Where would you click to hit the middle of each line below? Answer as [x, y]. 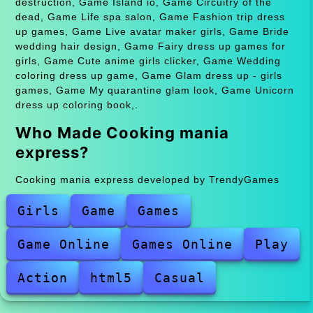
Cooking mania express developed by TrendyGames [147, 179]
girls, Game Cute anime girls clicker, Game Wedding [148, 60]
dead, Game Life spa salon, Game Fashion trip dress [150, 16]
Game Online [63, 244]
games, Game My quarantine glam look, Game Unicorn [154, 90]
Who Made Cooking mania [122, 132]
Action [42, 277]
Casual [179, 277]
